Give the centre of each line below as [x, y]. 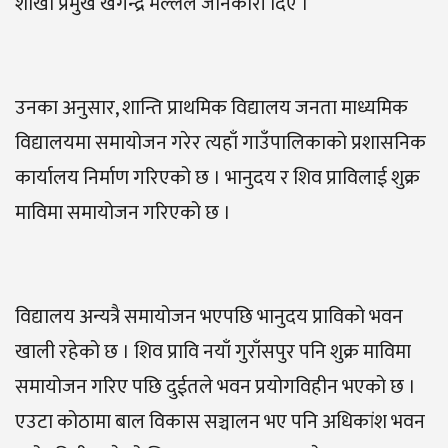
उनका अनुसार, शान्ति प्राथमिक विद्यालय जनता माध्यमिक [211, 108]
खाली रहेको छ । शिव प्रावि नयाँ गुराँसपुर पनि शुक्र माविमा [213, 352]
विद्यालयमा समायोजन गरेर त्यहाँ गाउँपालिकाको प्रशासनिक [220, 143]
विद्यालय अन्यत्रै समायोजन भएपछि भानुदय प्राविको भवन [209, 317]
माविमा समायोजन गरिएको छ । [123, 213]
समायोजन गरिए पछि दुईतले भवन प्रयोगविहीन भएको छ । [215, 387]
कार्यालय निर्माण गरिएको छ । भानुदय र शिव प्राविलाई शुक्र [217, 178]
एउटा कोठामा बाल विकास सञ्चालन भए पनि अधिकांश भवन [220, 422]
